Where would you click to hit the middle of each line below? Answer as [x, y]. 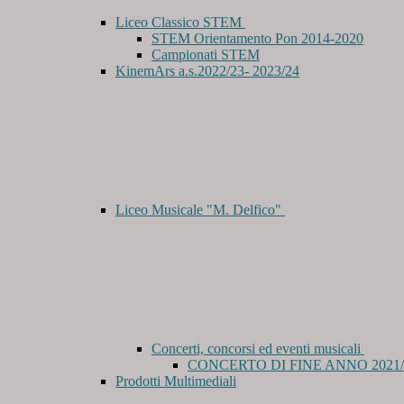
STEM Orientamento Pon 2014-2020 [257, 39]
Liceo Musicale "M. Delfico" [200, 210]
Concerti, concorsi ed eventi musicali [258, 349]
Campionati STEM [206, 55]
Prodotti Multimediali [176, 381]
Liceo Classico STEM [180, 23]
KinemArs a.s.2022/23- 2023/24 [207, 71]
